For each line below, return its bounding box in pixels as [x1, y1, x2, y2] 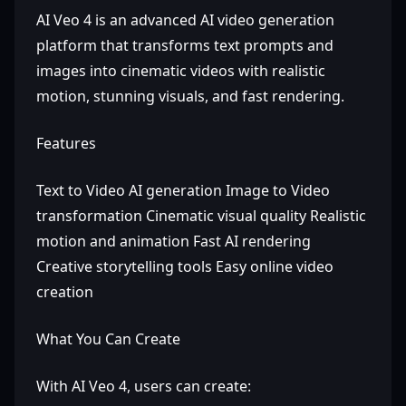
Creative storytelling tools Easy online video [36, 256, 333, 276]
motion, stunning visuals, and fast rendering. [36, 86, 344, 106]
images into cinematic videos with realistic [36, 61, 325, 81]
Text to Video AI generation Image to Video [36, 180, 330, 200]
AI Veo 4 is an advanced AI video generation [36, 10, 334, 30]
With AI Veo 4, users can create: [36, 376, 251, 396]
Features [36, 133, 96, 153]
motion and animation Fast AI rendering [36, 231, 311, 251]
